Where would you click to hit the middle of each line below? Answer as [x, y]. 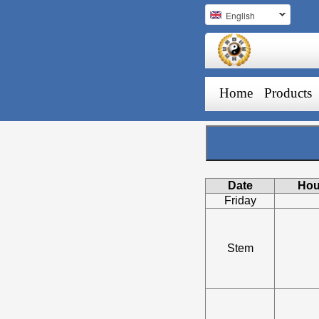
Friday [240, 200]
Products [288, 93]
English [241, 15]
